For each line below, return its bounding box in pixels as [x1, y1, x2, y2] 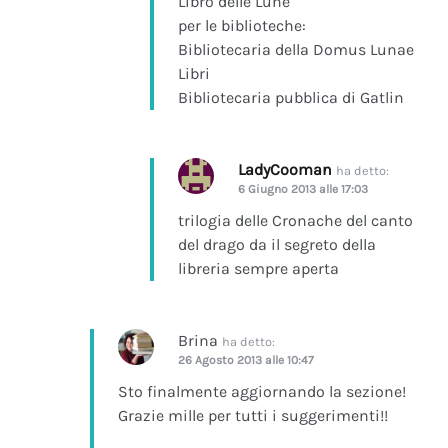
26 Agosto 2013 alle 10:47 [178, 352, 314, 367]
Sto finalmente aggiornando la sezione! [118, 381, 406, 401]
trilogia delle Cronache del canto [178, 210, 413, 230]
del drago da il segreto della [178, 234, 376, 254]
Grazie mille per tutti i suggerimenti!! [118, 405, 388, 425]
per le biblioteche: [178, 15, 306, 35]
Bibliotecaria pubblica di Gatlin [178, 87, 404, 107]
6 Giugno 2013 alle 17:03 [238, 181, 368, 196]
